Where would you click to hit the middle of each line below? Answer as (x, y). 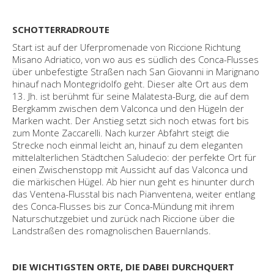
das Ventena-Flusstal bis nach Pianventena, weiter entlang (134, 194)
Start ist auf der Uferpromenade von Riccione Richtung (126, 47)
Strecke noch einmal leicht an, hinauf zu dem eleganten (128, 145)
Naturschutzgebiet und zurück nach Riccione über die (124, 218)
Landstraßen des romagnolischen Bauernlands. (112, 231)
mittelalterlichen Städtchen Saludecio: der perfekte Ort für (134, 157)
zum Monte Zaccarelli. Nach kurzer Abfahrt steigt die (121, 133)
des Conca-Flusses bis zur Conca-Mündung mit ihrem (123, 206)
